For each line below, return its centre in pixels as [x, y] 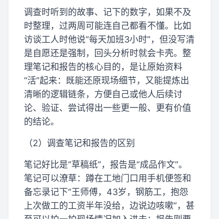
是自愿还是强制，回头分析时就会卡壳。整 [108, 53]
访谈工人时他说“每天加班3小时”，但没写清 [109, 39]
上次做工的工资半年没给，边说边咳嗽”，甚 [109, 206]
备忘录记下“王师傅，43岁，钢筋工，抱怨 [106, 192]
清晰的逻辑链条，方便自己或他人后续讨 [103, 94]
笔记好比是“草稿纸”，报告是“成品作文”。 [106, 164]
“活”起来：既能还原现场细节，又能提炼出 [107, 80]
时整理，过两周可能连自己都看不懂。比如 [108, 26]
